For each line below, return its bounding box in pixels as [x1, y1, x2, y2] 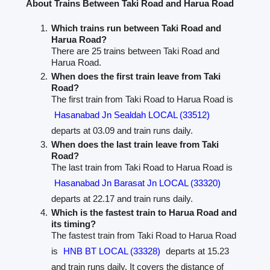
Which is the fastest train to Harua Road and [51, 207, 237, 218]
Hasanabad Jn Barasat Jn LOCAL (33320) [54, 178, 221, 189]
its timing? [51, 219, 96, 230]
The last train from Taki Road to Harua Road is [51, 162, 233, 173]
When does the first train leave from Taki [51, 71, 221, 82]
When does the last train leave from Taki [51, 139, 219, 150]
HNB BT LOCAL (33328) [63, 246, 161, 257]
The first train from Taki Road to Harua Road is [51, 94, 234, 105]
